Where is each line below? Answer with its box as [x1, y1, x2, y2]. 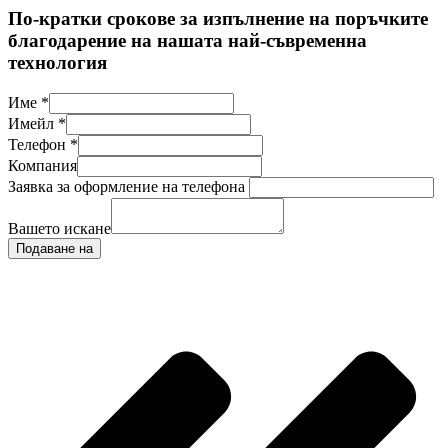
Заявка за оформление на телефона [8, 178, 245, 196]
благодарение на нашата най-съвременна [8, 30, 367, 52]
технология [8, 52, 107, 74]
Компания [8, 157, 77, 175]
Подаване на [16, 241, 93, 257]
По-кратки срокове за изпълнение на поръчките [8, 8, 428, 30]
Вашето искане [8, 220, 111, 238]
